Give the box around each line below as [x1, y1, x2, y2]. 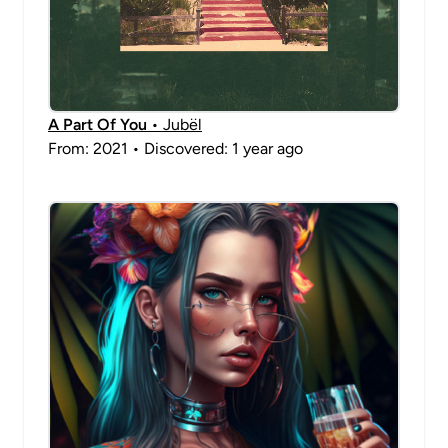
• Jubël [147, 115, 202, 134]
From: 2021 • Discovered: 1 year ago [48, 139, 303, 158]
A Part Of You [48, 115, 147, 134]
